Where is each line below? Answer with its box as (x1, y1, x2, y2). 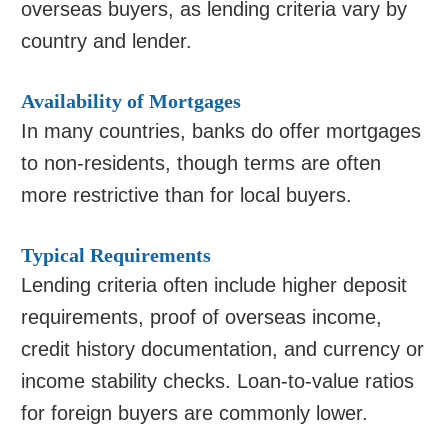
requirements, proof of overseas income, (21, 306, 383, 328)
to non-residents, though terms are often (21, 152, 382, 174)
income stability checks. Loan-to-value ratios (21, 370, 415, 392)
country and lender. (21, 30, 193, 52)
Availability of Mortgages (21, 90, 242, 112)
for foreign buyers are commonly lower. (21, 402, 369, 424)
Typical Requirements (21, 244, 212, 266)
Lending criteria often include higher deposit (21, 274, 408, 296)
